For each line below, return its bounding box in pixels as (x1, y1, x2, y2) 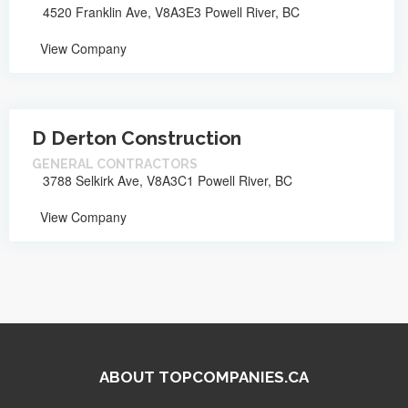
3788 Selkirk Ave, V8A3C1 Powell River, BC (39, 170, 292, 189)
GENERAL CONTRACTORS (32, 156, 198, 171)
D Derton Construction (32, 126, 241, 149)
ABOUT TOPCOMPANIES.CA (99, 367, 309, 386)
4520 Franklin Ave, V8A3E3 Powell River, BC (39, 2, 300, 21)
